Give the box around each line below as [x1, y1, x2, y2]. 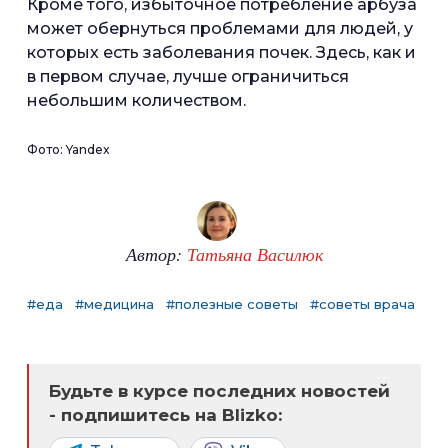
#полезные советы [166, 296, 298, 312]
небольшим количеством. [27, 91, 246, 110]
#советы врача [310, 296, 415, 312]
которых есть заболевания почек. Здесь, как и [27, 43, 416, 62]
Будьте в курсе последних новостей [49, 381, 390, 401]
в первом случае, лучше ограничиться [27, 67, 349, 86]
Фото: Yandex [27, 142, 110, 157]
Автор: [125, 242, 187, 266]
